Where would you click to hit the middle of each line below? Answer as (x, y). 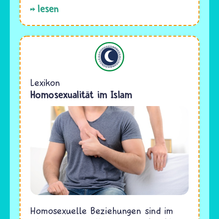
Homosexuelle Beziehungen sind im (102, 211)
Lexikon (45, 83)
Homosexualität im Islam (81, 95)
